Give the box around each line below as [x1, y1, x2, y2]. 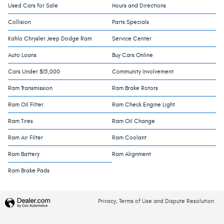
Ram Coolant [112, 133, 146, 141]
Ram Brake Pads [8, 166, 49, 174]
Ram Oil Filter [8, 100, 43, 108]
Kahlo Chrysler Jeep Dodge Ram [8, 34, 92, 42]
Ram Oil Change [112, 117, 155, 124]
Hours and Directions [112, 1, 166, 9]
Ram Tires [8, 117, 33, 124]
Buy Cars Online [112, 51, 153, 58]
